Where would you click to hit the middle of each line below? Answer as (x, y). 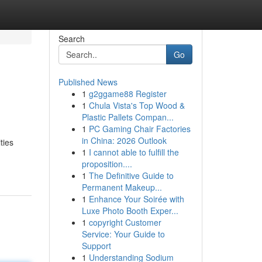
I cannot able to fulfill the (134, 152)
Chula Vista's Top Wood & (137, 105)
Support (96, 246)
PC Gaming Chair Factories (139, 129)
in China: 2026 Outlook (124, 140)
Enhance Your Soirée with (136, 199)
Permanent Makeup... (122, 187)
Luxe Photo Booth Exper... (130, 211)
